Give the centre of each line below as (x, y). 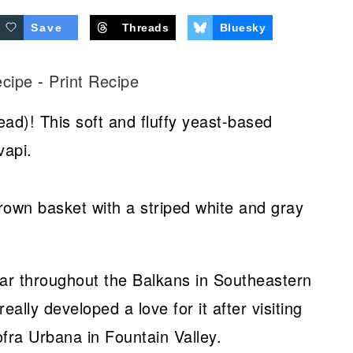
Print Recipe (94, 81)
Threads (145, 28)
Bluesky (242, 28)
